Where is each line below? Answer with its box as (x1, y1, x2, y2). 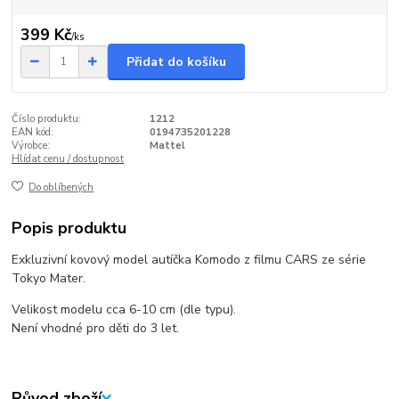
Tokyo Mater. (12, 269, 86, 287)
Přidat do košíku (126, 53, 226, 70)
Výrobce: (12, 138, 51, 152)
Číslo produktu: (12, 111, 82, 126)
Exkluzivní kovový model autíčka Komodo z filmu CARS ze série (12, 250, 367, 268)
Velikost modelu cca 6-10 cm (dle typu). (12, 300, 237, 318)
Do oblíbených (28, 181, 94, 195)
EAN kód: (12, 125, 54, 139)
